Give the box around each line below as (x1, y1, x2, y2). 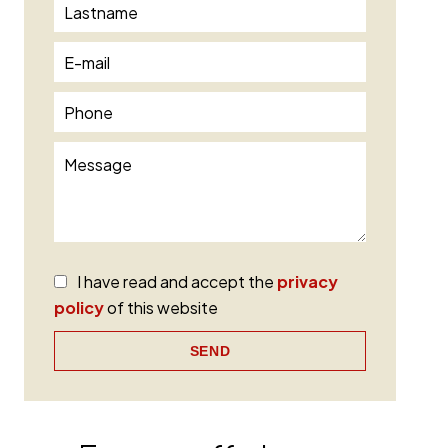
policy (54, 297, 104, 319)
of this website (104, 297, 218, 319)
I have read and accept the (77, 271, 277, 293)
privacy (277, 271, 338, 293)
